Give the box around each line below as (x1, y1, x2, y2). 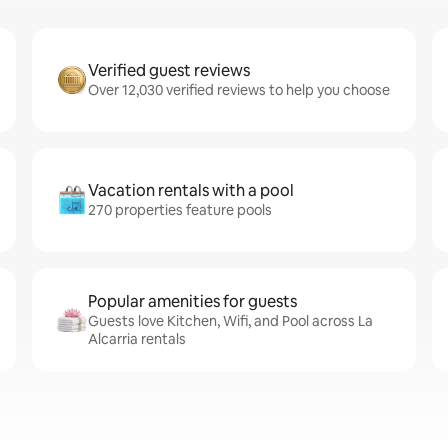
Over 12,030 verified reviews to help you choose (88, 81, 390, 99)
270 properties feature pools (88, 201, 272, 219)
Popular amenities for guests (88, 291, 297, 312)
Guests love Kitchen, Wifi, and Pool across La (88, 312, 373, 330)
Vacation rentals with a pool (88, 180, 294, 201)
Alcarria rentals (88, 330, 186, 348)
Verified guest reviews (88, 60, 250, 81)
